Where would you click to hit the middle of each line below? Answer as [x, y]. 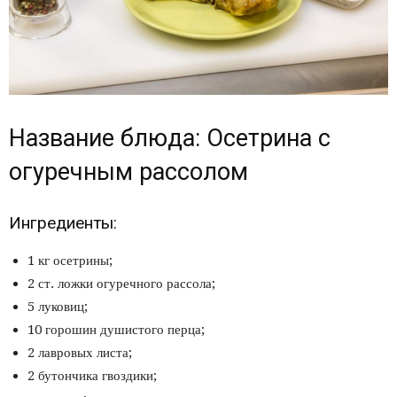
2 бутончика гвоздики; [92, 376]
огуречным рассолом [128, 172]
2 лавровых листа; [80, 353]
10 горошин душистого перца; [116, 330]
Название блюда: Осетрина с [170, 139]
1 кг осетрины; [70, 261]
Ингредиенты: [63, 223]
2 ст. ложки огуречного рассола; [121, 284]
